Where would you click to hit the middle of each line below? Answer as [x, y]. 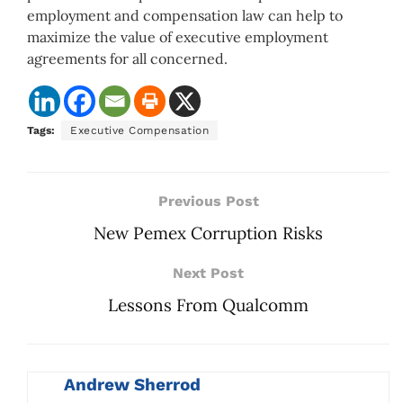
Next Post [208, 273]
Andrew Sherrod [132, 385]
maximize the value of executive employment [178, 37]
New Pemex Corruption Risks [208, 233]
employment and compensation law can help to [185, 16]
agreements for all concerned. [127, 59]
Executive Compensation [139, 131]
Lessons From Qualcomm [208, 305]
